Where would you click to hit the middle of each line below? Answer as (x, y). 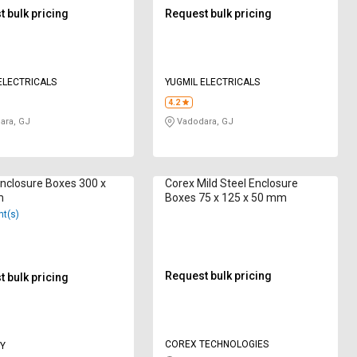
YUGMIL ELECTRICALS (213, 82)
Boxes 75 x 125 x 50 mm (226, 198)
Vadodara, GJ (204, 122)
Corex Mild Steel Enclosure (232, 184)
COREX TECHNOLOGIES (217, 345)
